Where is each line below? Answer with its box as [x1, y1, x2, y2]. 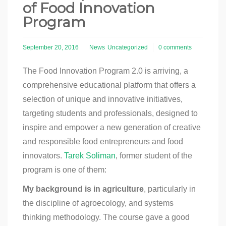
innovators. [23, 151, 64, 160]
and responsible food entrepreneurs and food [23, 137, 183, 146]
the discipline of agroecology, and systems [23, 199, 174, 208]
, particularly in [144, 185, 196, 194]
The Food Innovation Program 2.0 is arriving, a [23, 67, 188, 76]
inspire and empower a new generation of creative [23, 123, 201, 132]
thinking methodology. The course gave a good [23, 213, 190, 222]
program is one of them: [23, 165, 106, 175]
